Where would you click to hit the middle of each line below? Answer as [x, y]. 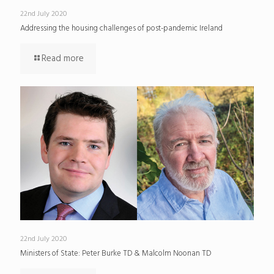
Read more [63, 58]
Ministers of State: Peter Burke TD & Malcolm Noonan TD [116, 254]
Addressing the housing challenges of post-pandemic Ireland [121, 28]
